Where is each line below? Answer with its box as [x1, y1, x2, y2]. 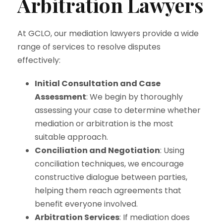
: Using [160, 145, 184, 156]
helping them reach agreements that [35, 185, 181, 196]
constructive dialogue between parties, [35, 171, 187, 183]
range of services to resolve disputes [17, 41, 161, 53]
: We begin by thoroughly [86, 91, 183, 103]
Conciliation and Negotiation [35, 145, 160, 156]
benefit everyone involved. [35, 198, 138, 210]
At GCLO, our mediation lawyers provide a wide [17, 28, 199, 39]
